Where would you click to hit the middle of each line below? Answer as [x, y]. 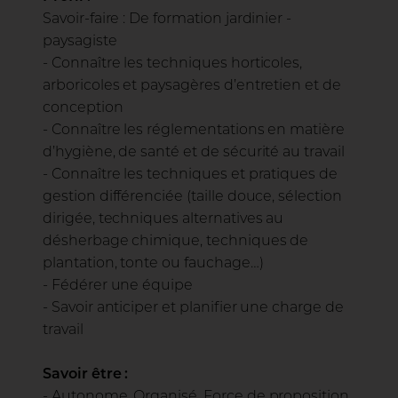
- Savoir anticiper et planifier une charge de [193, 308]
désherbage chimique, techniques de [176, 242]
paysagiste [80, 42]
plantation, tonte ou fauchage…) [153, 264]
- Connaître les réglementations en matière [194, 131]
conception [83, 108]
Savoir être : [86, 375]
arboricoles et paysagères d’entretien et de [192, 86]
